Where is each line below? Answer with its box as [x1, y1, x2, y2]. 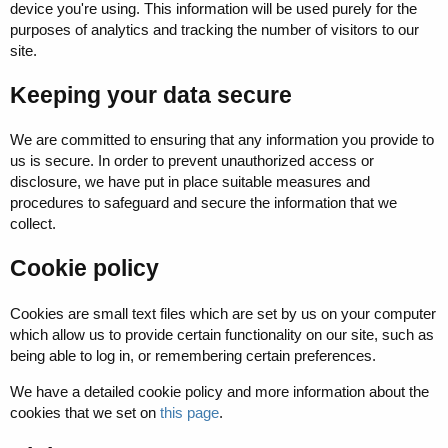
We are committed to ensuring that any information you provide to [10, 131, 434, 149]
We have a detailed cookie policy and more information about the [10, 382, 429, 400]
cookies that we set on [10, 403, 160, 421]
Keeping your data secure [10, 82, 292, 108]
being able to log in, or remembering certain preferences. [10, 346, 376, 364]
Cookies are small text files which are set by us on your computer [10, 304, 436, 322]
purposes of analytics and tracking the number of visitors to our [10, 21, 419, 39]
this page [160, 403, 219, 421]
